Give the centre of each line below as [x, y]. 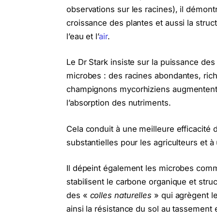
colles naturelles [122, 195]
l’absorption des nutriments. [118, 103]
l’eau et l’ [83, 36]
